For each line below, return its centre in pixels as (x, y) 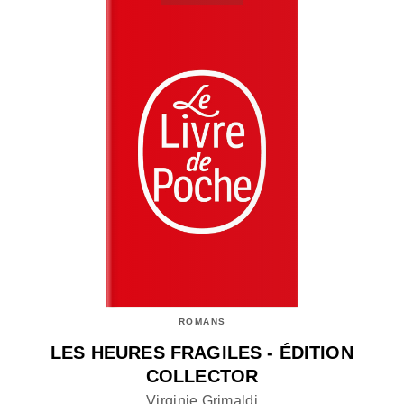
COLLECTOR (202, 376)
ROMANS (202, 321)
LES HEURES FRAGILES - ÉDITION (202, 352)
